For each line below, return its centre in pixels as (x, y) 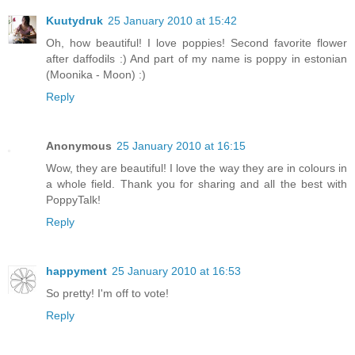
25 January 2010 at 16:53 (176, 271)
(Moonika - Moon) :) (96, 75)
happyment (76, 271)
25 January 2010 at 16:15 (181, 146)
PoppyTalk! (73, 200)
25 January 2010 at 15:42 (172, 21)
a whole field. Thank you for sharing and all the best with (197, 184)
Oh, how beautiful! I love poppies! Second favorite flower (197, 43)
